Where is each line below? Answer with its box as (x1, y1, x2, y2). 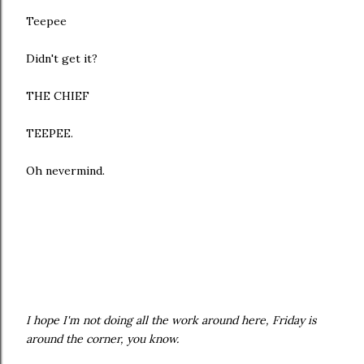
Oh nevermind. (26, 163, 105, 179)
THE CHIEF (26, 89, 89, 104)
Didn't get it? (26, 51, 97, 67)
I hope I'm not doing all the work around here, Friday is (26, 313, 316, 328)
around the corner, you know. (26, 331, 179, 347)
